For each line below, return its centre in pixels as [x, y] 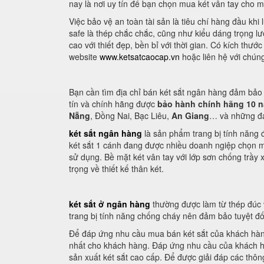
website [84, 57]
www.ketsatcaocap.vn [140, 57]
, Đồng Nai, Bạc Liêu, [131, 115]
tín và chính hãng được [113, 104]
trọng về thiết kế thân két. [116, 169]
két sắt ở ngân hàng [110, 204]
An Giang [190, 115]
